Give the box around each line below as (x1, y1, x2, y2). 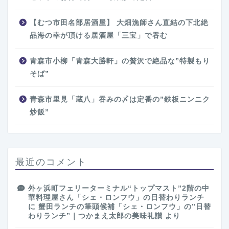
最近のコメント (15, 156, 87, 168)
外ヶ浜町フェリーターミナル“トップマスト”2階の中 (28, 185, 210, 193)
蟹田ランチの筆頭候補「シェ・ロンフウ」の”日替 (38, 203, 211, 211)
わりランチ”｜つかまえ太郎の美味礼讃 (28, 212, 163, 220)
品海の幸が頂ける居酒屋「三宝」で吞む (30, 32, 168, 40)
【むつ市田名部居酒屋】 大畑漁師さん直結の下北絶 (30, 19, 209, 27)
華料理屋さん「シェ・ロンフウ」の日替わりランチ (28, 194, 204, 202)
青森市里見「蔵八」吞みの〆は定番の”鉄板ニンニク (30, 96, 210, 104)
